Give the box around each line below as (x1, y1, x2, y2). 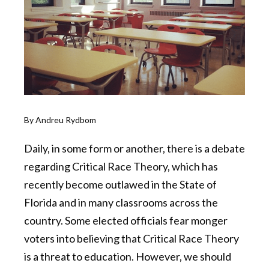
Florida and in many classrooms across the (24, 196, 218, 210)
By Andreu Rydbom (24, 115, 96, 125)
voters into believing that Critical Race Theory (24, 232, 239, 246)
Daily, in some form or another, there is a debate (24, 142, 245, 156)
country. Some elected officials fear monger (24, 214, 228, 228)
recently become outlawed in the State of (24, 178, 217, 192)
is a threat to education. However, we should (24, 250, 231, 264)
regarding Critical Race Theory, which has (24, 160, 218, 174)
